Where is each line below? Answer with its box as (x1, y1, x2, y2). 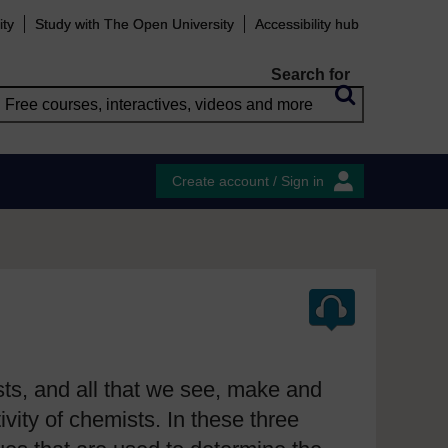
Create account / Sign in (172, 173, 324, 189)
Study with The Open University (35, 16, 234, 32)
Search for (271, 66, 350, 83)
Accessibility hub (255, 16, 359, 32)
